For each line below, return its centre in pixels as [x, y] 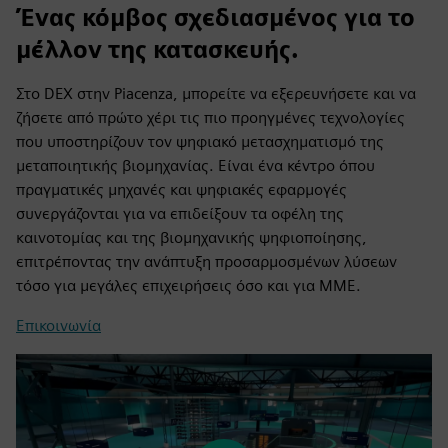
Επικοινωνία [58, 325]
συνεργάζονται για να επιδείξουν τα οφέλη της [180, 213]
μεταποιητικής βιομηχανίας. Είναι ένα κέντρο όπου [195, 165]
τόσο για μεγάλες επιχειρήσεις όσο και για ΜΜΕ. [188, 285]
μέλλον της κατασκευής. [157, 49]
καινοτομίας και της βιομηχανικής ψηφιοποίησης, [191, 237]
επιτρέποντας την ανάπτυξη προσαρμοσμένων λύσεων [206, 261]
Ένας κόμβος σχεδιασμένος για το [215, 17]
